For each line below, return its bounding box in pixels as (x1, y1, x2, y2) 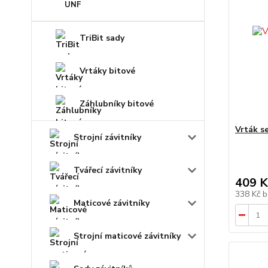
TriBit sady (80, 32, 124, 44)
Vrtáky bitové (80, 65, 135, 77)
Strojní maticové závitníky (74, 230, 181, 242)
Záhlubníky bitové (80, 98, 154, 109)
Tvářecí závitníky (74, 164, 142, 176)
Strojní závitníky (74, 131, 141, 143)
